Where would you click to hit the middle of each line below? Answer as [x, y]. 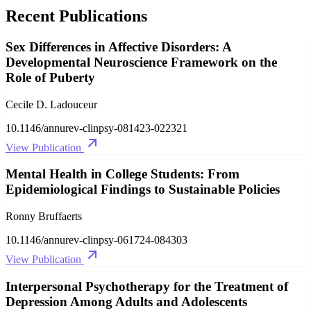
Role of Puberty [50, 77]
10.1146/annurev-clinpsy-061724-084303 [96, 240]
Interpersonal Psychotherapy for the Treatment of [147, 286]
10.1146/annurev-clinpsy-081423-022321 [96, 128]
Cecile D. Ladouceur [51, 104]
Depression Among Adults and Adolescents [126, 301]
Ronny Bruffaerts [44, 217]
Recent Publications [76, 16]
